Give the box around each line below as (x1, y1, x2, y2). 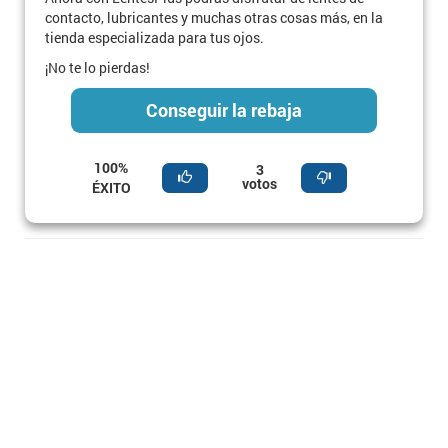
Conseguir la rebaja (146, 98, 302, 122)
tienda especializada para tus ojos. (45, 28, 264, 47)
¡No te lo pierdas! (45, 58, 150, 77)
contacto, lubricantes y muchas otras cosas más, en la (45, 8, 383, 27)
